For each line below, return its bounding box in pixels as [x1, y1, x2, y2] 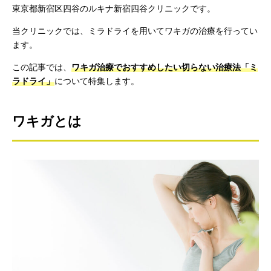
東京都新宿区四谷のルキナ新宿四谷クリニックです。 [12, 4, 215, 13]
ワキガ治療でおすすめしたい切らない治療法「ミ [71, 62, 258, 72]
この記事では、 [12, 62, 71, 72]
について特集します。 [54, 76, 139, 86]
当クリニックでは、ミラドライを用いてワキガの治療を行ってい [12, 26, 258, 36]
